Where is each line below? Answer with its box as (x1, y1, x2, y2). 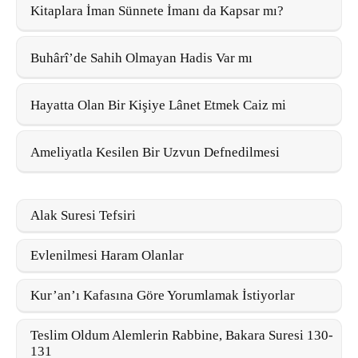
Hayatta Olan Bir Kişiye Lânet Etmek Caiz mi (30, 97, 286, 113)
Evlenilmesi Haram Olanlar (30, 247, 184, 263)
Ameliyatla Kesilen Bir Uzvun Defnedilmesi (30, 144, 280, 160)
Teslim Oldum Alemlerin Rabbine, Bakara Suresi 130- (30, 327, 333, 343)
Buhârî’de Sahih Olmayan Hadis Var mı (30, 50, 253, 66)
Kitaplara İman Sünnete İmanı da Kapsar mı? (30, 2, 284, 18)
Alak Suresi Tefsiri (30, 207, 136, 223)
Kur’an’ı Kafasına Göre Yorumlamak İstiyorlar (30, 287, 295, 303)
